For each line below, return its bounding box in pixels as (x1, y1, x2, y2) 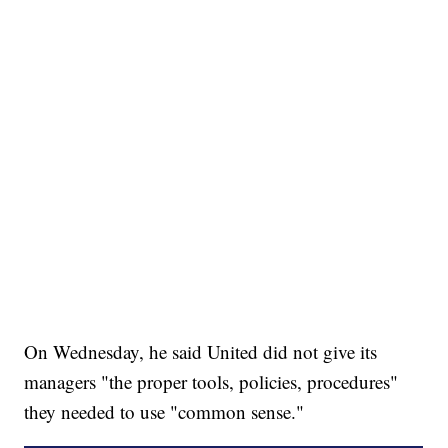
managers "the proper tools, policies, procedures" (24, 368, 399, 394)
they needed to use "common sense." (24, 398, 305, 424)
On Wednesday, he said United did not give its (24, 338, 378, 364)
